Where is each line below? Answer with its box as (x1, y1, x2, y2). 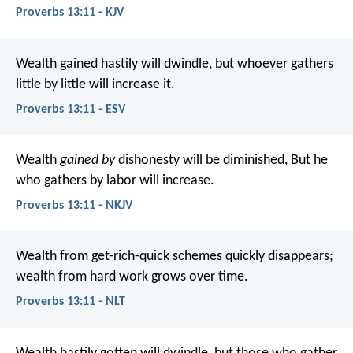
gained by (60, 152, 115, 168)
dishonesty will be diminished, (115, 152, 288, 168)
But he (288, 152, 328, 168)
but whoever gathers (212, 56, 333, 72)
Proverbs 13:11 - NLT (16, 295, 125, 309)
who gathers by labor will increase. (16, 173, 214, 188)
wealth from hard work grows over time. (16, 269, 248, 285)
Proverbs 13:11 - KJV (16, 6, 124, 20)
